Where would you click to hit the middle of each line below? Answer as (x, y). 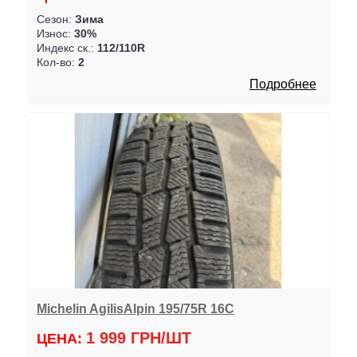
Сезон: (55, 19)
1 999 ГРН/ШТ (138, 338)
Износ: (55, 33)
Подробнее (283, 84)
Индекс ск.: (67, 47)
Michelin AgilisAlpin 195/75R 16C (135, 308)
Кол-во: (57, 62)
